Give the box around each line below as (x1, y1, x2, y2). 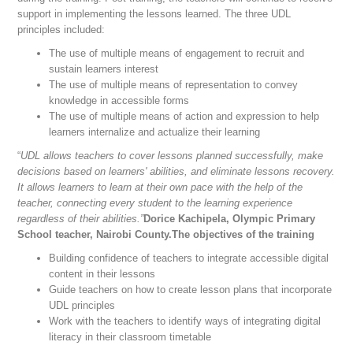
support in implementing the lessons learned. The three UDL (17, 8, 292, 20)
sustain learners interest (49, 63, 159, 76)
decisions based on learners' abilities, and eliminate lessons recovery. (17, 165, 336, 178)
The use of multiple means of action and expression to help (49, 110, 320, 123)
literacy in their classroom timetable (49, 331, 212, 344)
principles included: (17, 24, 106, 36)
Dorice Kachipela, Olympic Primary (143, 213, 316, 225)
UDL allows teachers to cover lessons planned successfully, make (20, 150, 324, 162)
